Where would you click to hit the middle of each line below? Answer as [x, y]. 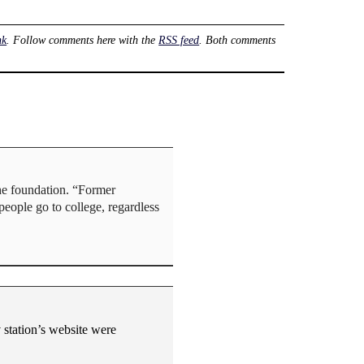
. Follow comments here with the [83, 39]
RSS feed [179, 39]
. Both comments [238, 39]
